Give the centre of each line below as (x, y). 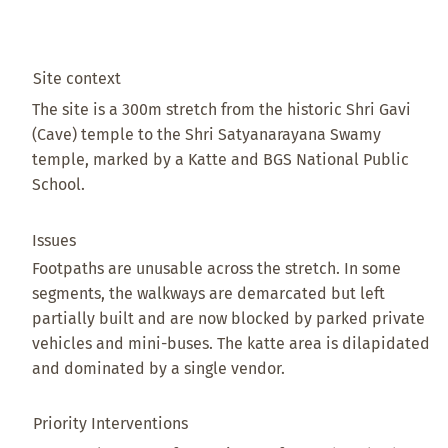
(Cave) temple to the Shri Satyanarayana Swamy (207, 135)
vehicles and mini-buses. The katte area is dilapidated (231, 344)
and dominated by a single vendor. (159, 369)
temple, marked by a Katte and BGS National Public (221, 160)
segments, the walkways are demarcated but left (209, 294)
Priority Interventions (110, 424)
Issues (54, 241)
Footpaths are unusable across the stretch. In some (217, 269)
